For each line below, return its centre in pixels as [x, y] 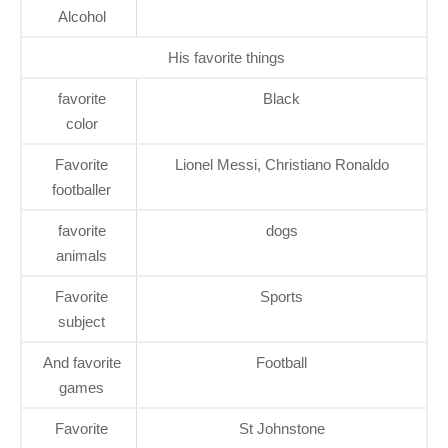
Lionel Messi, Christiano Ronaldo [281, 164]
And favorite [81, 362]
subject [81, 321]
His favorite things [226, 57]
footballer [81, 189]
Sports [281, 296]
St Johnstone [281, 428]
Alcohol [81, 16]
